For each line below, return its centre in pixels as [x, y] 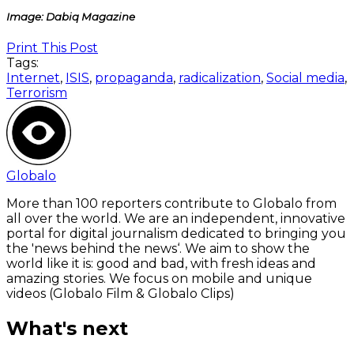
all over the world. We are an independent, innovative [176, 218]
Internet [33, 78]
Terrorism [37, 93]
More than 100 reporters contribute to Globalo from [171, 203]
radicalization [220, 78]
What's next [67, 328]
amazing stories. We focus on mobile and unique [159, 279]
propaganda [134, 78]
